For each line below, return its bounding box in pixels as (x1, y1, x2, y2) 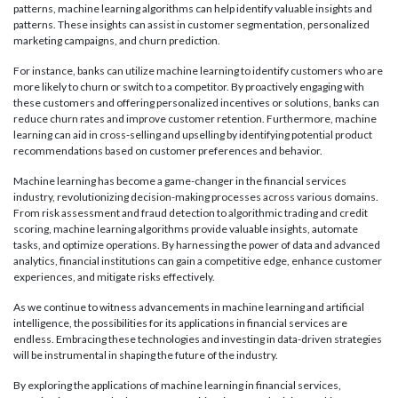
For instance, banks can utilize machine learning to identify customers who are (13, 64, 383, 78)
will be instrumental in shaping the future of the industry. (13, 348, 278, 362)
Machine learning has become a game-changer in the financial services (13, 174, 346, 188)
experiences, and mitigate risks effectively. (13, 270, 215, 284)
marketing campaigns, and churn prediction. (13, 34, 220, 48)
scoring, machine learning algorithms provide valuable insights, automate (13, 222, 358, 236)
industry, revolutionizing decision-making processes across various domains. (13, 190, 378, 204)
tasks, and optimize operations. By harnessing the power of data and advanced (13, 238, 380, 252)
